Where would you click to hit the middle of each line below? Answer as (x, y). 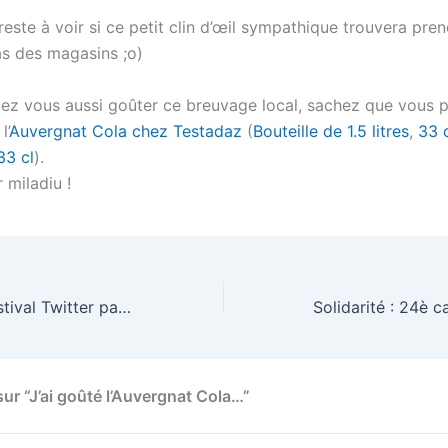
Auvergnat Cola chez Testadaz (125, 130)
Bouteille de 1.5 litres (331, 130)
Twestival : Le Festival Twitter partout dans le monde (124, 307)
